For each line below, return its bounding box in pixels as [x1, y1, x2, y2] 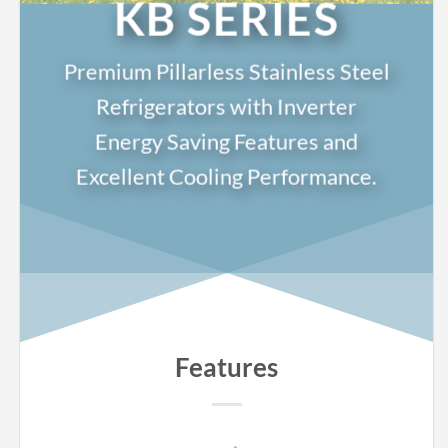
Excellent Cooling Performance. [75, 162, 377, 190]
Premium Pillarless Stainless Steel [63, 57, 390, 85]
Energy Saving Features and [94, 127, 358, 155]
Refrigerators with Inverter [95, 92, 357, 120]
